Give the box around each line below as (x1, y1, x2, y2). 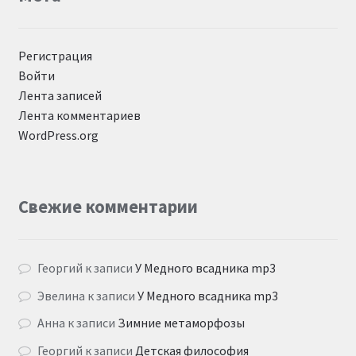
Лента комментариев (17, 107, 141, 124)
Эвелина (37, 287, 86, 304)
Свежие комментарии (17, 195, 198, 219)
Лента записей (17, 87, 102, 104)
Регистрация (17, 48, 92, 64)
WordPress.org (17, 127, 99, 144)
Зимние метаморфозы (118, 315, 246, 331)
